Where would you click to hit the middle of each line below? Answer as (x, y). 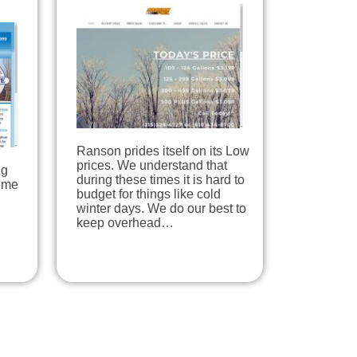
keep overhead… (125, 223)
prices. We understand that (152, 166)
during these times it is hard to (161, 180)
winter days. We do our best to (161, 209)
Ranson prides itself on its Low (163, 151)
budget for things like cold (149, 194)
